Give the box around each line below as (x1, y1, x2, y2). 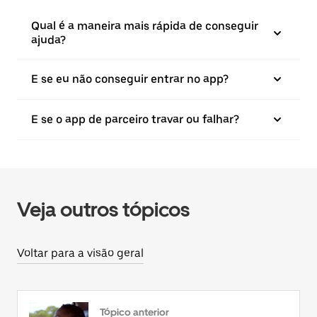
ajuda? (31, 33, 66, 47)
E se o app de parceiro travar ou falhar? (31, 113, 239, 126)
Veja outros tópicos (17, 197, 190, 221)
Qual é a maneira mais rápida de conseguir (31, 19, 258, 33)
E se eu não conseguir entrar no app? (31, 72, 229, 86)
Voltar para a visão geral (17, 246, 144, 260)
